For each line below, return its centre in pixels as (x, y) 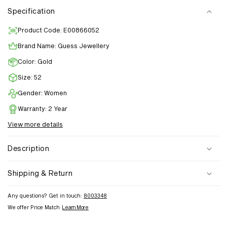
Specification (31, 11)
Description (29, 148)
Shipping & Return (40, 173)
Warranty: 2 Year (43, 109)
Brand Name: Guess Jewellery (64, 46)
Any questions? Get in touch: (46, 196)
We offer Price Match (34, 207)
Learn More (75, 207)
